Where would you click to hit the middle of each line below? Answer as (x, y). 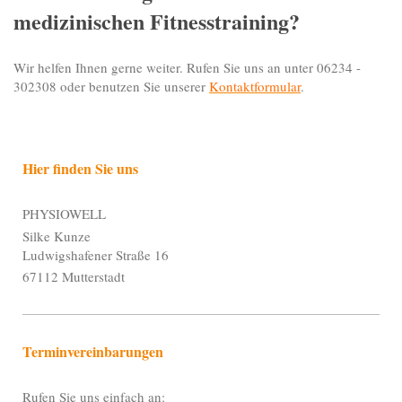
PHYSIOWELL (64, 213)
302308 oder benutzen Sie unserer (111, 87)
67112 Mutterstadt (74, 277)
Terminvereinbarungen (93, 352)
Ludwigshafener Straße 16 (96, 254)
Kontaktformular (255, 87)
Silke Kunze (57, 236)
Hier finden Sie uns (80, 169)
